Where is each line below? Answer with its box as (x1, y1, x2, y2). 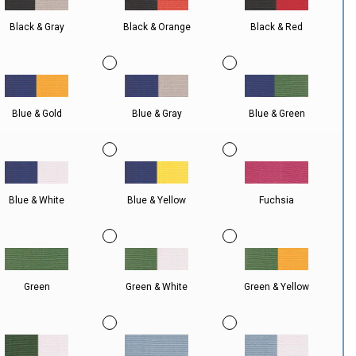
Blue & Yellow (127, 195, 187, 206)
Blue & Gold (11, 108, 62, 119)
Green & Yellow (244, 281, 310, 292)
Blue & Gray (131, 108, 182, 119)
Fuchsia (259, 195, 295, 206)
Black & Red (250, 21, 304, 33)
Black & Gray (9, 21, 64, 33)
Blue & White (9, 195, 65, 206)
